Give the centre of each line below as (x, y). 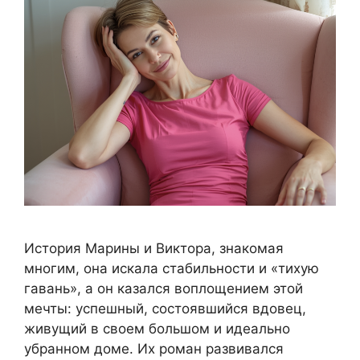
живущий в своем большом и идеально (157, 329)
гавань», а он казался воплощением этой (164, 289)
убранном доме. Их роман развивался (154, 349)
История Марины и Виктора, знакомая (154, 249)
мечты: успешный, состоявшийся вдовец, (165, 309)
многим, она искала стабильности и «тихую (172, 269)
